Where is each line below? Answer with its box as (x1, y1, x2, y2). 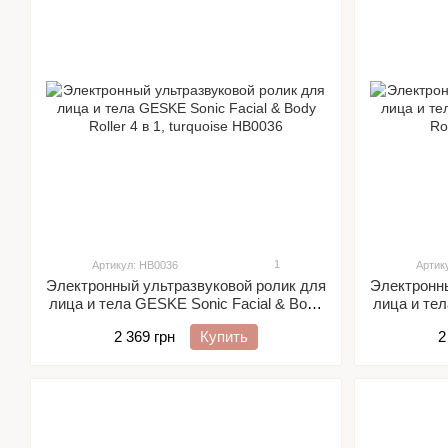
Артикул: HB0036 (92, 259, 178, 271)
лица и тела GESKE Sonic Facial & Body (49, 295, 323, 312)
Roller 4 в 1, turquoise (115, 313, 257, 330)
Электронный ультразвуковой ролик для (46, 277, 326, 294)
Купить (200, 328, 248, 345)
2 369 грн (114, 328, 175, 345)
